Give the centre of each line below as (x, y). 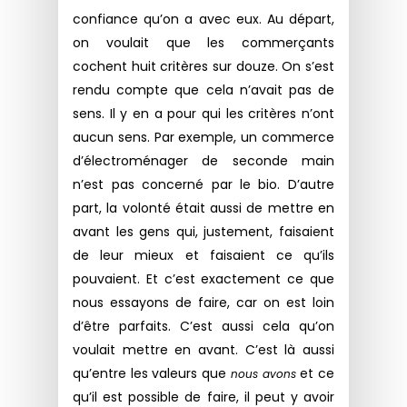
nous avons (263, 374)
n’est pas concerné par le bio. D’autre (203, 185)
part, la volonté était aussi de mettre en (203, 208)
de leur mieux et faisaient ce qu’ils (203, 256)
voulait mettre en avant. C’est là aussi (203, 350)
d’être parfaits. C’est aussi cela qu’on (203, 327)
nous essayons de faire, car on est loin (203, 303)
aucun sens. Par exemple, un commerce (203, 138)
